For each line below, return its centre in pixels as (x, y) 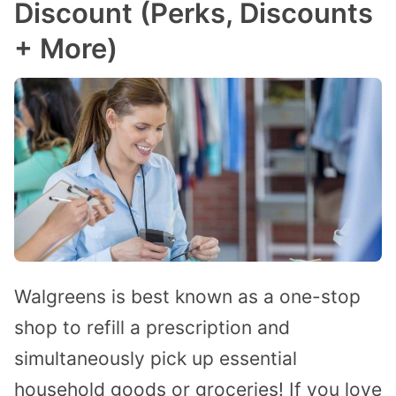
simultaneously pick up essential (156, 359)
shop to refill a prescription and (152, 328)
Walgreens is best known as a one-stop (187, 297)
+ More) (66, 48)
